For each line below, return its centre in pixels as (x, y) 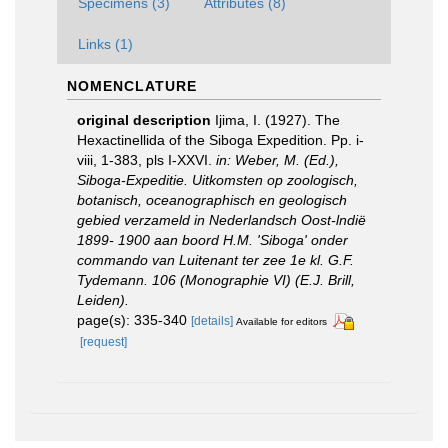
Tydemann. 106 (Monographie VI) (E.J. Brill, (216, 279)
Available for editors (281, 321)
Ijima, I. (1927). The (277, 119)
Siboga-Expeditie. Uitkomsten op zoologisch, (217, 179)
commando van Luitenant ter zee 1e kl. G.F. (215, 259)
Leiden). (103, 299)
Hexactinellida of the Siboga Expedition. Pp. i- (220, 139)
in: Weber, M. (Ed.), (277, 159)
